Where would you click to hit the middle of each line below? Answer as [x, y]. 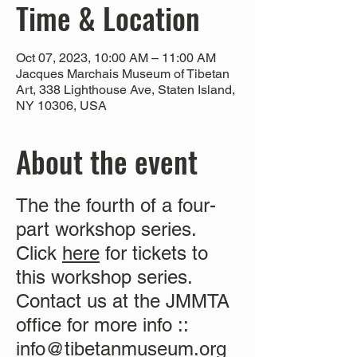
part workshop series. [106, 229]
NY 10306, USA [61, 106]
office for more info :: [102, 325]
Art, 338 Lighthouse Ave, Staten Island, [126, 90]
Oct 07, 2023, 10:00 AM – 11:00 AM [116, 58]
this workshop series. [104, 277]
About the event [107, 161]
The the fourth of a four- [116, 205]
